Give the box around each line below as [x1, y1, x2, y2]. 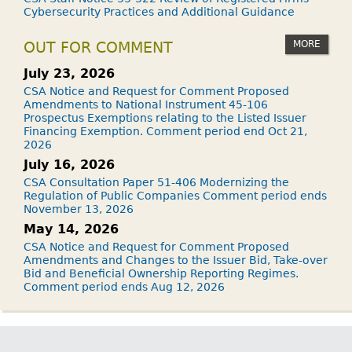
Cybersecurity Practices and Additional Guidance [24, 5, 295, 18]
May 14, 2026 [24, 221, 119, 236]
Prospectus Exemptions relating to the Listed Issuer [24, 111, 306, 124]
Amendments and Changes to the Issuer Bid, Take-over [24, 253, 328, 266]
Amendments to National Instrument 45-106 [24, 97, 268, 111]
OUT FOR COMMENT [24, 38, 173, 56]
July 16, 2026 [24, 156, 115, 172]
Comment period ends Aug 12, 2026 [24, 280, 225, 293]
